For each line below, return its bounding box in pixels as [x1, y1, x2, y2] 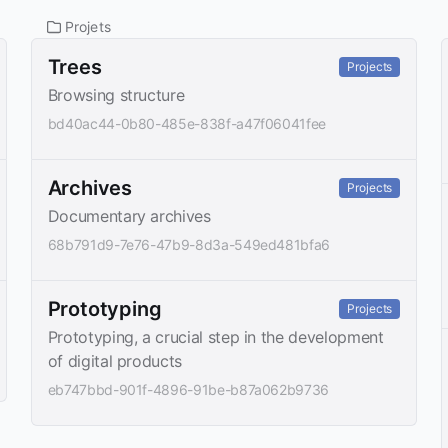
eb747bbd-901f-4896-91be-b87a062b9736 [47, 380, 329, 398]
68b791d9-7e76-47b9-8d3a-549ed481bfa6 [47, 235, 330, 253]
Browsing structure [47, 84, 185, 105]
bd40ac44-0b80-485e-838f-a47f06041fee [47, 114, 326, 132]
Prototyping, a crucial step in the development [47, 326, 384, 347]
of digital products [47, 350, 182, 371]
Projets [60, 17, 111, 35]
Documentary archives [47, 205, 211, 226]
